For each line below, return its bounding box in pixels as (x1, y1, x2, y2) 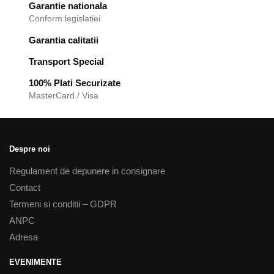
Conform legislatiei (29, 13, 100, 24)
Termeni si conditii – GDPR (9, 198, 117, 209)
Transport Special (29, 56, 104, 67)
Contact (9, 182, 40, 193)
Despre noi (9, 144, 50, 154)
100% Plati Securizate (29, 78, 120, 89)
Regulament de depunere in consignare (9, 165, 165, 176)
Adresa (9, 231, 38, 242)
